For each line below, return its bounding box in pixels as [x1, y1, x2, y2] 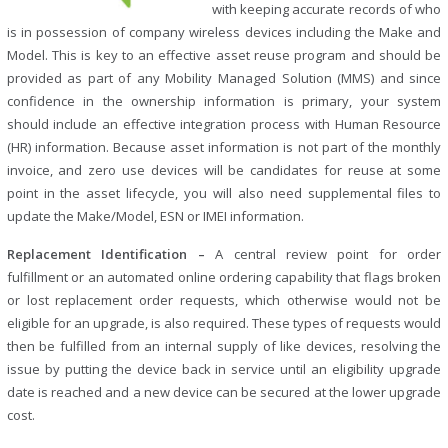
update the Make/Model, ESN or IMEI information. [6, 207, 304, 225]
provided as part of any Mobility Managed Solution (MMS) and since [6, 69, 442, 87]
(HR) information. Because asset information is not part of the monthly [6, 138, 442, 156]
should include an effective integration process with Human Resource [6, 115, 442, 133]
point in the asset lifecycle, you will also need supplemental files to [6, 184, 442, 202]
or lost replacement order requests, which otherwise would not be [6, 291, 442, 309]
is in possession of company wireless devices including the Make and [6, 23, 442, 41]
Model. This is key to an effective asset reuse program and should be [6, 46, 442, 64]
